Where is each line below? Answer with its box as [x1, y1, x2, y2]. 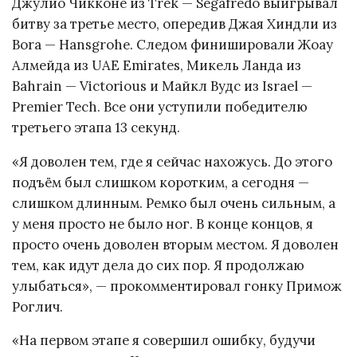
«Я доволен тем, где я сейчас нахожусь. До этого [12, 152, 332, 171]
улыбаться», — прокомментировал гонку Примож [12, 277, 342, 295]
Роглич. [12, 297, 63, 316]
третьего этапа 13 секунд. [12, 118, 180, 136]
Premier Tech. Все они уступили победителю [12, 97, 308, 116]
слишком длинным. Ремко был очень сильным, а [12, 194, 335, 212]
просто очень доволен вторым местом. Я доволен [12, 235, 339, 253]
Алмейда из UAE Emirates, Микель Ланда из [12, 56, 301, 74]
